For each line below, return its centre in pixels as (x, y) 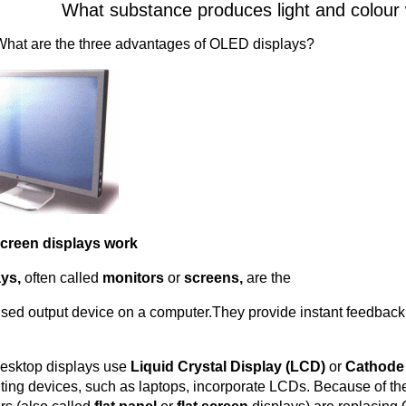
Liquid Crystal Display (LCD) (230, 367)
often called (63, 278)
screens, (215, 278)
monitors (135, 278)
